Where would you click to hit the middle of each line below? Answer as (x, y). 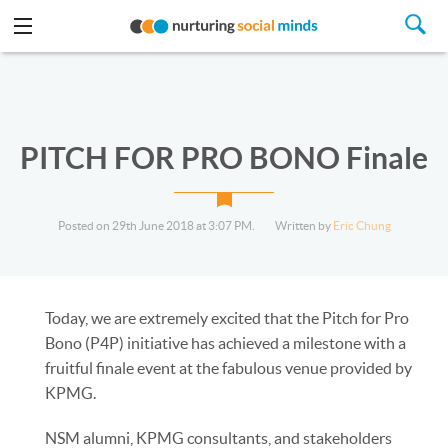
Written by (303, 225)
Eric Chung (361, 225)
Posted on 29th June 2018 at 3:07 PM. (156, 225)
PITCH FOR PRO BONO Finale (224, 158)
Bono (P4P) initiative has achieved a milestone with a (225, 343)
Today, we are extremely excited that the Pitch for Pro (227, 318)
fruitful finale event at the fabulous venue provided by (228, 368)
